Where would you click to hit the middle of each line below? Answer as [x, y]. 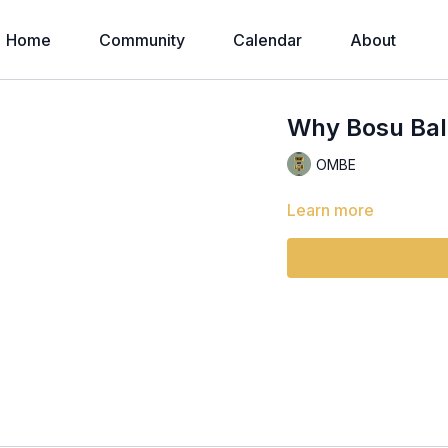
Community [142, 40]
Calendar [267, 40]
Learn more [331, 210]
